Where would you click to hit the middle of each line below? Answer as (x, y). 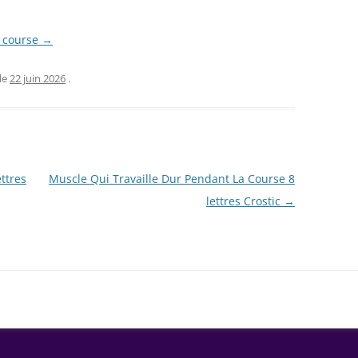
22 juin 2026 (38, 78)
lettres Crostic (245, 201)
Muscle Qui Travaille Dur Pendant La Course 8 (171, 178)
